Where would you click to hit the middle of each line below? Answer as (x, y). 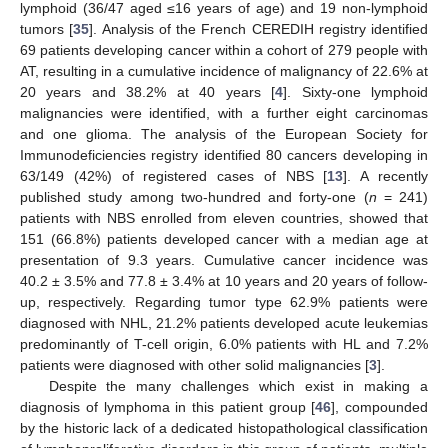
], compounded (379, 407)
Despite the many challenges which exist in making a (238, 386)
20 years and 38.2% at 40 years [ (148, 92)
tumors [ (47, 29)
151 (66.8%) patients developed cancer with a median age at (224, 239)
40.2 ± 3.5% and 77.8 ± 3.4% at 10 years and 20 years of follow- (224, 281)
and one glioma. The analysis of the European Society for (224, 134)
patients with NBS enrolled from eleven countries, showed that (224, 218)
